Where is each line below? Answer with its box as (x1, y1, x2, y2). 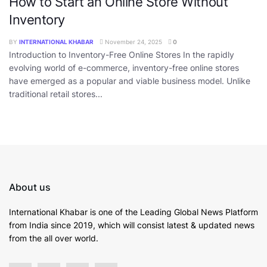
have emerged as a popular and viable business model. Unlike (9, 75, 250, 86)
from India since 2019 (9, 220, 93, 231)
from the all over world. (9, 233, 98, 244)
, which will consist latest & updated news (93, 220, 254, 231)
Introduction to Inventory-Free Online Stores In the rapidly (9, 49, 234, 60)
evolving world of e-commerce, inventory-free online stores (9, 62, 239, 73)
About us (9, 181, 51, 194)
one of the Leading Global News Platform (98, 207, 258, 218)
